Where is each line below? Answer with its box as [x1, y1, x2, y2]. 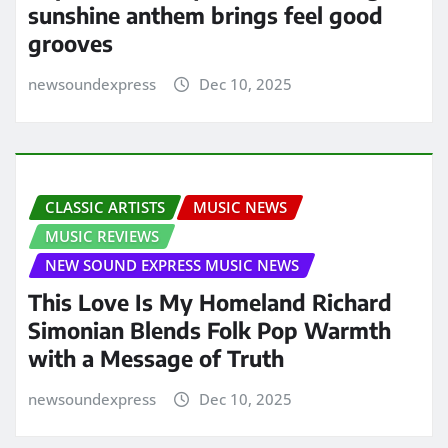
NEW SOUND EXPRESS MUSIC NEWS [45, 254, 299, 275]
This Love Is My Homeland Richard [28, 287, 392, 316]
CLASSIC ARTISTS [45, 196, 165, 217]
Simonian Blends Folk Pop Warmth [28, 315, 391, 344]
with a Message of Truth [28, 343, 284, 372]
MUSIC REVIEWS [45, 225, 159, 246]
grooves [28, 29, 113, 58]
